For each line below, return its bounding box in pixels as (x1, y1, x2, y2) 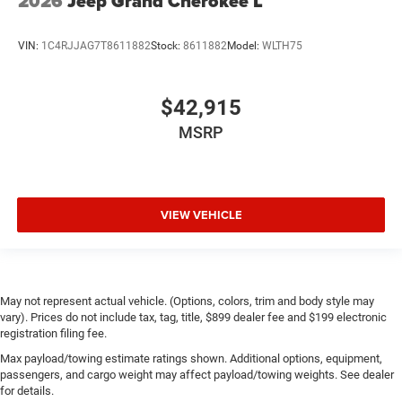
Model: (227, 39, 262, 52)
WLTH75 (262, 39, 302, 52)
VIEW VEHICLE (160, 205, 242, 223)
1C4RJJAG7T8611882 (41, 39, 151, 52)
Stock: (151, 39, 183, 52)
